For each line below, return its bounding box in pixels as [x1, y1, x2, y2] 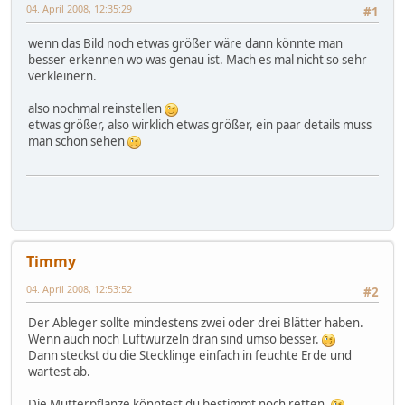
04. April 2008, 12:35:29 [26, 2, 132, 16]
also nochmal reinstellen [28, 99, 165, 117]
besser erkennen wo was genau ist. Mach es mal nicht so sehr [28, 51, 367, 68]
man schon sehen [28, 132, 127, 149]
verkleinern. [28, 67, 97, 84]
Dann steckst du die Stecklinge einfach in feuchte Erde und [28, 347, 352, 364]
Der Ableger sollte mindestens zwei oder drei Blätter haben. [28, 315, 363, 332]
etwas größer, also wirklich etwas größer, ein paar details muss [28, 116, 372, 133]
